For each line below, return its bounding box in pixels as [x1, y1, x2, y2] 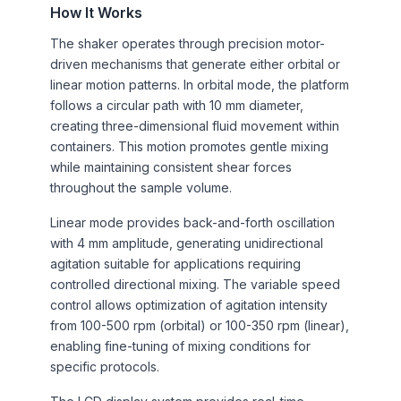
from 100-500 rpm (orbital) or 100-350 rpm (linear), [50, 317, 349, 333]
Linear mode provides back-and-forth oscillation [50, 214, 335, 230]
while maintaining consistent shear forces [50, 158, 292, 175]
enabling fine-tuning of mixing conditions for [50, 337, 311, 354]
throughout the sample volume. [50, 179, 232, 195]
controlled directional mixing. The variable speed [50, 276, 340, 292]
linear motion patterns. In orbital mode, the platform [50, 76, 349, 92]
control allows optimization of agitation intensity [50, 296, 328, 312]
